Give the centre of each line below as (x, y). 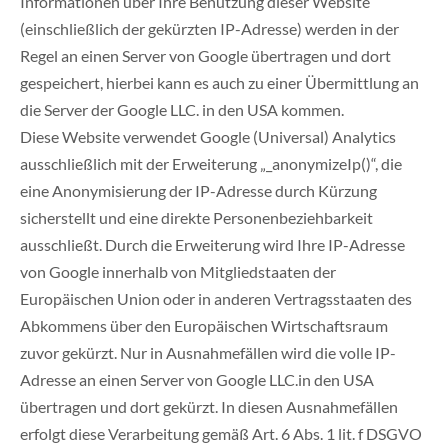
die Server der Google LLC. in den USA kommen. (182, 110)
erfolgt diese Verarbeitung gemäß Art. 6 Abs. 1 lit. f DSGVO (221, 434)
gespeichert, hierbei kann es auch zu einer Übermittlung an (219, 83)
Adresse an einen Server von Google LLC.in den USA (197, 380)
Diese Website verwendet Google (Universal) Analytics (208, 137)
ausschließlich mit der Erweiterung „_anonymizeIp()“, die (211, 164)
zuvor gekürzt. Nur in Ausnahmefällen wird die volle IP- (208, 353)
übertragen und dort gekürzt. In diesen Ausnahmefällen (209, 407)
